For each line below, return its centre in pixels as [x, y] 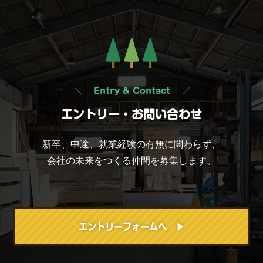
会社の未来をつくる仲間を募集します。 [131, 160]
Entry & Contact [131, 91]
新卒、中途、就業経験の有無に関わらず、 [131, 144]
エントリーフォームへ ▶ [131, 226]
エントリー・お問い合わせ [131, 114]
